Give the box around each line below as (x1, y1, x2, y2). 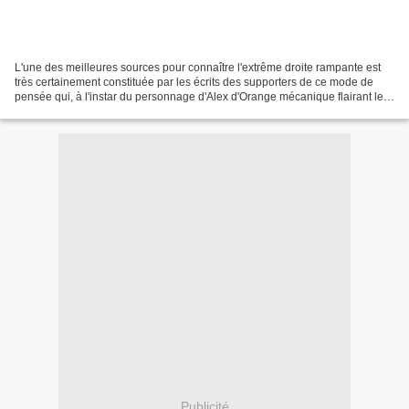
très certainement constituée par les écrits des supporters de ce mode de (15, 75, 373, 89)
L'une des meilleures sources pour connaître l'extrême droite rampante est (15, 60, 381, 74)
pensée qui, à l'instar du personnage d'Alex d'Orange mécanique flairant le (15, 89, 383, 103)
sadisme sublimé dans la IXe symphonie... (15, 104, 223, 118)
